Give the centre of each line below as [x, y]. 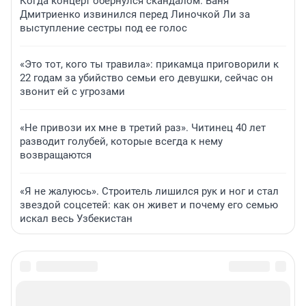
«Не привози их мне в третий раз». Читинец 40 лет [143, 128]
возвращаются [56, 155]
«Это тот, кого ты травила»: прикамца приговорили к [149, 65]
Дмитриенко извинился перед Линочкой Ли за [135, 15]
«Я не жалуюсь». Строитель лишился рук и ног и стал [149, 192]
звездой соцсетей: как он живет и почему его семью [149, 205]
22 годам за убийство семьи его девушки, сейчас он [147, 78]
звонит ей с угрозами [72, 92]
